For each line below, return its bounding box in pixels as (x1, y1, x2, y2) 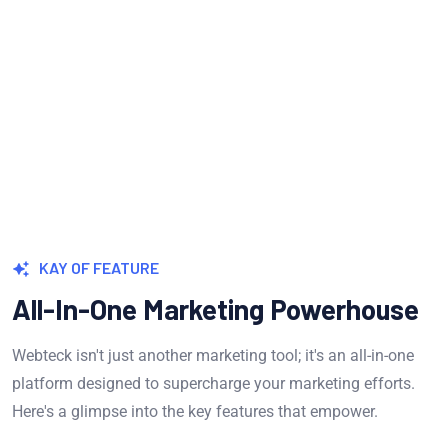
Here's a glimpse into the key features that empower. (12, 401, 378, 421)
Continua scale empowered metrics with (83, 56, 365, 76)
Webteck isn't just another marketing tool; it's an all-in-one (12, 345, 414, 365)
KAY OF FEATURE (39, 257, 159, 277)
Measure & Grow (139, 12, 309, 42)
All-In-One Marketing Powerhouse (12, 291, 419, 326)
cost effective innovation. (135, 84, 313, 104)
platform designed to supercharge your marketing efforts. (12, 373, 415, 393)
